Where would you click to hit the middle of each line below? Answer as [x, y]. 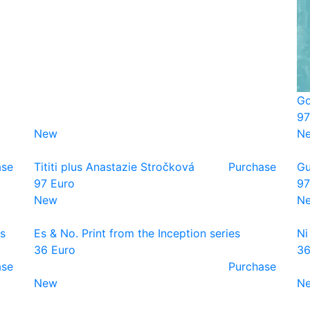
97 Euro [54, 183]
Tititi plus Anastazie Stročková [114, 167]
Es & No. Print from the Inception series [137, 233]
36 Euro [55, 250]
